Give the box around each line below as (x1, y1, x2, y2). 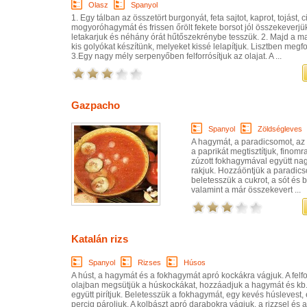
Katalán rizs (71, 232, 128, 245)
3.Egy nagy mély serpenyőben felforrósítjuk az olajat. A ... (71, 51, 282, 61)
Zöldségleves (258, 124, 302, 133)
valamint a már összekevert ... (191, 184, 301, 195)
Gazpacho (71, 99, 120, 111)
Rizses (138, 258, 161, 267)
